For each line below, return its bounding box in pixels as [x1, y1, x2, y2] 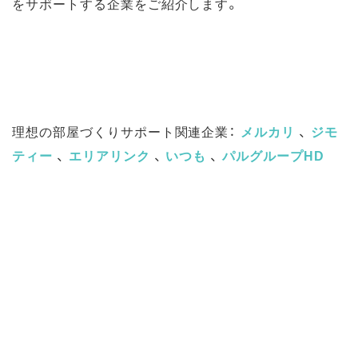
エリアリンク [68, 145, 150, 165]
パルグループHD [222, 145, 324, 165]
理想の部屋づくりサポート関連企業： [12, 121, 241, 141]
